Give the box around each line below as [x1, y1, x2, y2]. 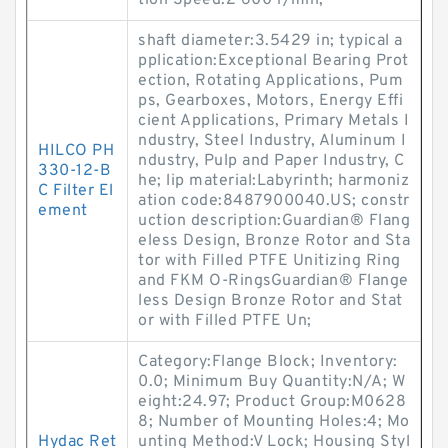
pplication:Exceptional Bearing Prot [138, 51, 409, 71]
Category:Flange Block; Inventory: [138, 352, 398, 372]
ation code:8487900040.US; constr [138, 191, 409, 211]
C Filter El [38, 181, 114, 201]
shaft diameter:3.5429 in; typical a [138, 31, 403, 51]
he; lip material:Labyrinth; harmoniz [138, 171, 409, 191]
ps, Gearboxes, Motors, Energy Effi [138, 91, 403, 111]
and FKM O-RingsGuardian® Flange [138, 271, 409, 291]
